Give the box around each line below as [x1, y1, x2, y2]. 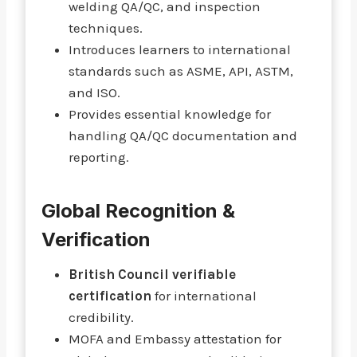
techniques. [69, 20, 143, 36]
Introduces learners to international [69, 41, 291, 57]
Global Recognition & [41, 199, 235, 222]
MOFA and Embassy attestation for [69, 331, 281, 347]
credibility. [69, 309, 134, 325]
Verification [41, 228, 151, 251]
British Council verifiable [69, 266, 236, 282]
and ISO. [69, 84, 120, 100]
